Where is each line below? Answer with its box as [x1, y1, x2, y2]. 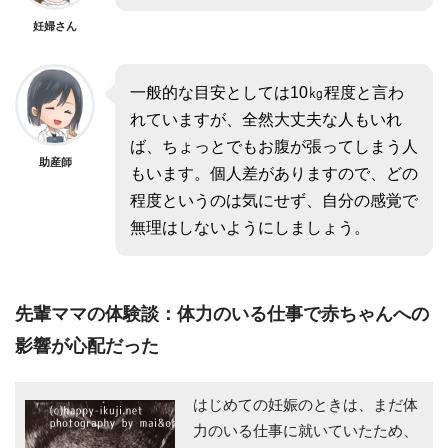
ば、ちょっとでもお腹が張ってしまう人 [130, 137, 418, 155]
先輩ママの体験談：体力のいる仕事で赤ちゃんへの [15, 303, 429, 325]
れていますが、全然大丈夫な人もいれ [130, 110, 402, 128]
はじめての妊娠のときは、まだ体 [193, 396, 419, 414]
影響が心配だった [15, 335, 159, 357]
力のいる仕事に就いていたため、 [193, 422, 419, 440]
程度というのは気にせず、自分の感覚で [130, 191, 418, 209]
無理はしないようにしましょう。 [130, 218, 370, 236]
